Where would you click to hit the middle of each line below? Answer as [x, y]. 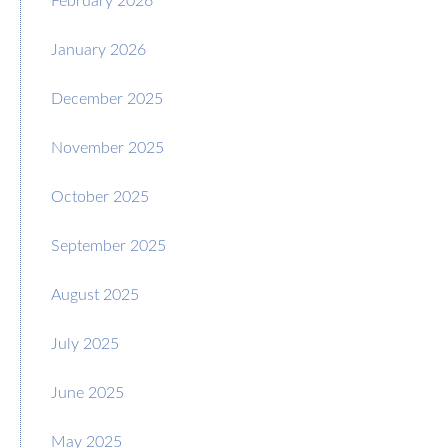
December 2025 [107, 97]
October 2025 [100, 195]
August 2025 [95, 293]
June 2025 [87, 391]
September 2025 [108, 244]
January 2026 [98, 48]
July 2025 [85, 342]
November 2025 [107, 146]
